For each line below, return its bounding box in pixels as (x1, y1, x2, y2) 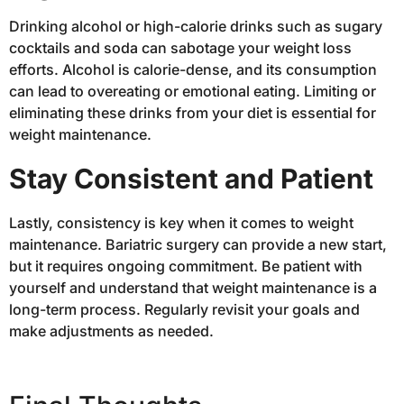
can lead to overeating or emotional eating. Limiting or (9, 82, 376, 101)
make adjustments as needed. (9, 321, 214, 340)
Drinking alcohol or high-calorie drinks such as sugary (9, 17, 382, 36)
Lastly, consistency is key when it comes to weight (9, 213, 353, 232)
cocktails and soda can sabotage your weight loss (9, 39, 352, 58)
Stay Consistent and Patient (9, 161, 373, 195)
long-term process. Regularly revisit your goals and (9, 299, 360, 318)
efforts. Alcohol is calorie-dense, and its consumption (9, 60, 377, 79)
